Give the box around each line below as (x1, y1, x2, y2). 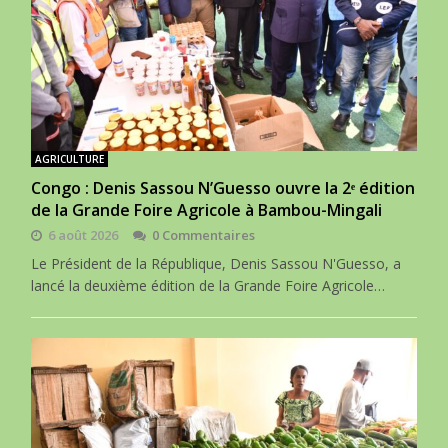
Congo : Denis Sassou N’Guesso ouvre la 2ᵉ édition (31, 177, 416, 200)
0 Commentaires (152, 226, 256, 245)
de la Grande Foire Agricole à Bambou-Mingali (31, 199, 383, 222)
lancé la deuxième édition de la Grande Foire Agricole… (31, 276, 386, 296)
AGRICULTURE (35, 152, 105, 167)
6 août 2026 (48, 226, 119, 245)
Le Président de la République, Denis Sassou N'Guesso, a (31, 254, 402, 274)
